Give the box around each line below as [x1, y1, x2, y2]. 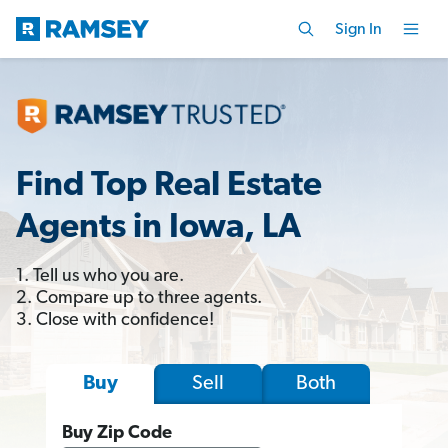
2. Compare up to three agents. [16, 288, 262, 308]
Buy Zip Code [62, 423, 172, 443]
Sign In [335, 21, 382, 38]
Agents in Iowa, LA [16, 210, 301, 246]
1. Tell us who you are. [16, 266, 184, 286]
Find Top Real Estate [16, 168, 322, 204]
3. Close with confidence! [16, 310, 214, 330]
